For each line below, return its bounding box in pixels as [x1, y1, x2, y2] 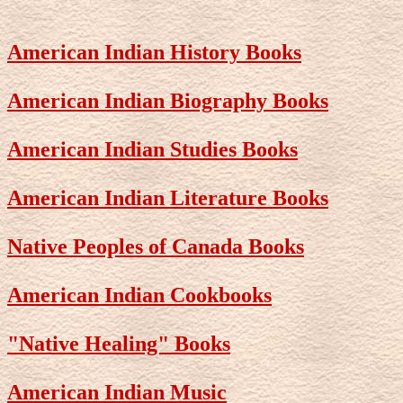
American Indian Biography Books [7, 88, 328, 112]
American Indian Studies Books [7, 137, 298, 161]
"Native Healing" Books [7, 331, 230, 355]
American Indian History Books [7, 40, 301, 64]
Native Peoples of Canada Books [7, 234, 304, 258]
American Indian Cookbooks [7, 282, 272, 307]
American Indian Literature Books [7, 185, 328, 210]
